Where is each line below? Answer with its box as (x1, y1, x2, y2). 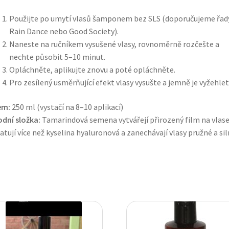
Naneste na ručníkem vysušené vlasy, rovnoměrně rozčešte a (9, 38, 219, 49)
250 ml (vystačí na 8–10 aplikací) (10, 101, 123, 112)
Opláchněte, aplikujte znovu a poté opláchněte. (9, 64, 175, 75)
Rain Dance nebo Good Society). (9, 26, 119, 36)
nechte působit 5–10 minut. (9, 51, 105, 62)
